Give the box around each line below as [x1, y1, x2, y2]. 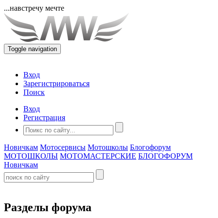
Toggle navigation [8, 45, 57, 53]
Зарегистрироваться [23, 79, 90, 88]
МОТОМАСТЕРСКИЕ [60, 152, 136, 160]
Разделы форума [4, 200, 91, 214]
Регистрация [23, 113, 65, 122]
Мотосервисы [40, 143, 86, 151]
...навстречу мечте [4, 4, 64, 12]
